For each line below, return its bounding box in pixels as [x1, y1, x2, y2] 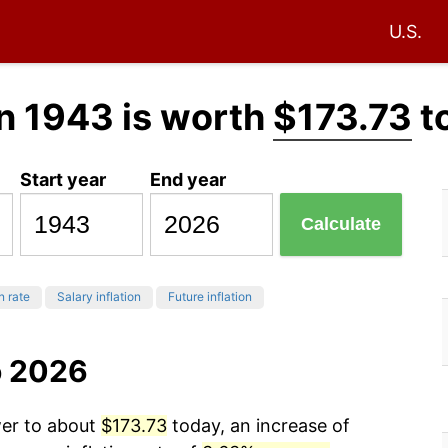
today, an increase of [167, 415, 350, 437]
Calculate [301, 214, 382, 235]
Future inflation [168, 289, 252, 305]
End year [150, 168, 227, 190]
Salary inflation [57, 289, 141, 305]
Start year [20, 168, 107, 190]
